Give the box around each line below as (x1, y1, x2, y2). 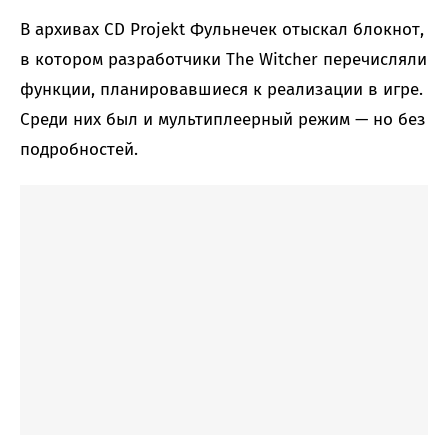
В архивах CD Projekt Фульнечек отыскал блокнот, (20, 19, 424, 41)
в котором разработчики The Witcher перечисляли (20, 49, 427, 71)
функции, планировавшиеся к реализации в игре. (20, 79, 423, 101)
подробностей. (20, 139, 138, 161)
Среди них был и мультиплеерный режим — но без (20, 109, 426, 131)
